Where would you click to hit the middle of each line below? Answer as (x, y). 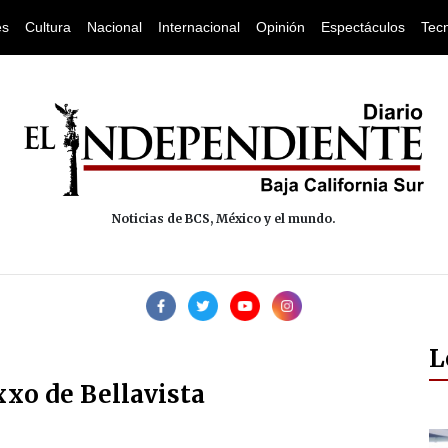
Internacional (199, 27)
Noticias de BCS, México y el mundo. (224, 219)
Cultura (48, 27)
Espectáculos (363, 27)
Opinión (280, 27)
